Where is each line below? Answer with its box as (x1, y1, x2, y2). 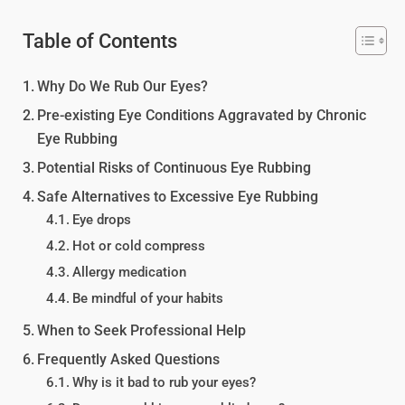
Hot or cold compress (71, 238, 205, 254)
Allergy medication (71, 264, 186, 280)
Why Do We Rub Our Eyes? (37, 78, 209, 95)
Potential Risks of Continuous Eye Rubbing (37, 159, 312, 176)
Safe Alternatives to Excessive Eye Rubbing (37, 188, 319, 205)
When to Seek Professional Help (37, 322, 247, 339)
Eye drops (71, 212, 131, 228)
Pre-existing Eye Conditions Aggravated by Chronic (37, 107, 367, 124)
